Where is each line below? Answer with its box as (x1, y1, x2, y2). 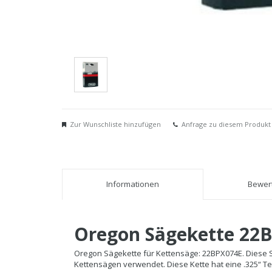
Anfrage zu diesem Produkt (182, 120, 271, 129)
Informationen (106, 178, 159, 190)
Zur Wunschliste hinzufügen (70, 120, 161, 129)
